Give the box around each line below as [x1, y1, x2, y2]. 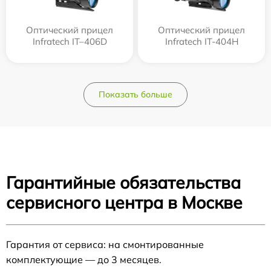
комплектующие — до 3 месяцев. [6, 253, 162, 266]
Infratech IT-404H [165, 36, 238, 48]
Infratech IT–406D [32, 36, 107, 48]
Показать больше [99, 89, 172, 100]
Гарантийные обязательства [6, 172, 241, 194]
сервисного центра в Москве [6, 192, 243, 214]
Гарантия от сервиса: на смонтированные [6, 238, 204, 251]
